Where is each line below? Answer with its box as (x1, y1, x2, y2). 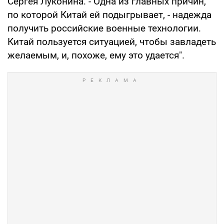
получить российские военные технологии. (7, 22, 201, 34)
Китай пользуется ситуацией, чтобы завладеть (7, 35, 216, 47)
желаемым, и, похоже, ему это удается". (7, 49, 184, 61)
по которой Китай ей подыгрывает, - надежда (7, 8, 211, 20)
